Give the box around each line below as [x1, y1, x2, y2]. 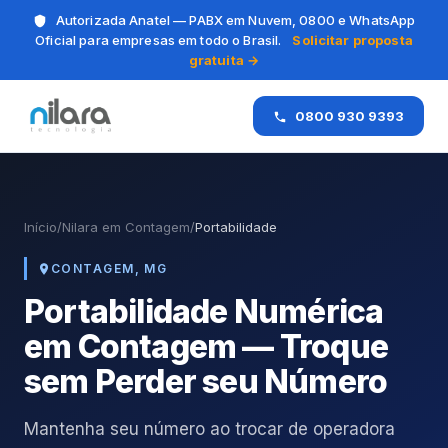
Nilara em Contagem [62, 219, 190, 235]
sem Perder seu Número [24, 362, 388, 401]
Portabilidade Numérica [24, 292, 384, 331]
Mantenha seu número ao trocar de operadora [24, 419, 395, 439]
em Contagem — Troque [24, 327, 389, 366]
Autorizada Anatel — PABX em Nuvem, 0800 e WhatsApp [52, 12, 416, 28]
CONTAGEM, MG [51, 261, 168, 276]
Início [24, 219, 57, 235]
